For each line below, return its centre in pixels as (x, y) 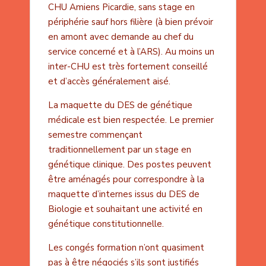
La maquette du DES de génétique (120, 105)
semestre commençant (95, 135)
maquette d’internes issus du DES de (123, 194)
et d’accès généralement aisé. (109, 82)
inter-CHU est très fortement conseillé (128, 67)
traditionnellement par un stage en (119, 150)
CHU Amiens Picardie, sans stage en (121, 7)
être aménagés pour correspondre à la (126, 180)
